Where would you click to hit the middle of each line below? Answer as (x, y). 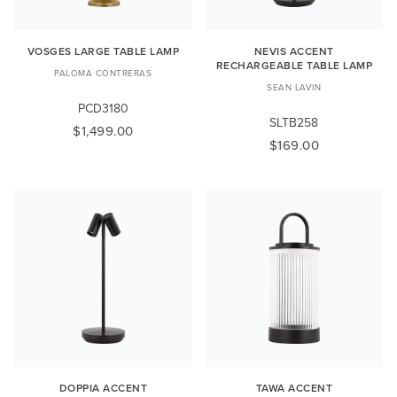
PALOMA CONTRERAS (103, 72)
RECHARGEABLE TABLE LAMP (294, 65)
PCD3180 (103, 108)
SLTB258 (294, 122)
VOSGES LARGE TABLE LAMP (103, 51)
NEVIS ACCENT (294, 51)
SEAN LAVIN (294, 86)
